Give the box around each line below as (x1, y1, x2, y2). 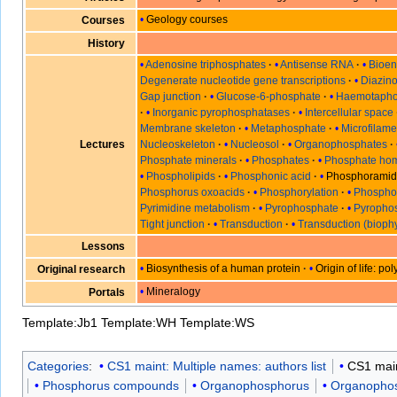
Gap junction (140, 90, 202, 104)
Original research (36, 262, 125, 276)
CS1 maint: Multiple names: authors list (106, 358, 326, 373)
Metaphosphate (251, 122, 327, 136)
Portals (88, 285, 125, 299)
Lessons (81, 239, 125, 253)
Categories (27, 358, 89, 373)
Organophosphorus (200, 378, 309, 393)
